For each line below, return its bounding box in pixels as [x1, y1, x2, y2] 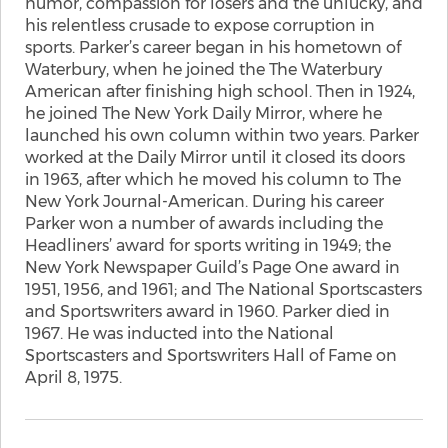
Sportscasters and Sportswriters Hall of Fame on [25, 346, 397, 365]
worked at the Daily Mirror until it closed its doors [25, 148, 405, 167]
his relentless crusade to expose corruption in [25, 16, 375, 35]
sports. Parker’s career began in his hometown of [25, 38, 401, 57]
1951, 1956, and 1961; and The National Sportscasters [25, 280, 422, 299]
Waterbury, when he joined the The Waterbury [25, 60, 382, 79]
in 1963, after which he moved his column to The [25, 170, 401, 189]
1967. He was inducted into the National [25, 324, 334, 343]
